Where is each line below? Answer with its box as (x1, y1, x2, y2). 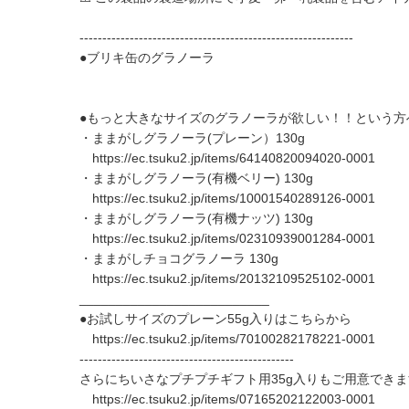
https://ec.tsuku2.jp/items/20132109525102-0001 (92, 271, 375, 286)
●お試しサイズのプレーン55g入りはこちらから (79, 311, 351, 326)
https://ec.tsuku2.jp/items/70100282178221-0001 (92, 331, 375, 346)
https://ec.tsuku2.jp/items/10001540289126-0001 (92, 191, 375, 205)
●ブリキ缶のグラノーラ (79, 50, 215, 65)
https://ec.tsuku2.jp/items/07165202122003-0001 (92, 392, 375, 406)
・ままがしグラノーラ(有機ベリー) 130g (79, 171, 313, 185)
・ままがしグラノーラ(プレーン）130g (79, 131, 305, 145)
